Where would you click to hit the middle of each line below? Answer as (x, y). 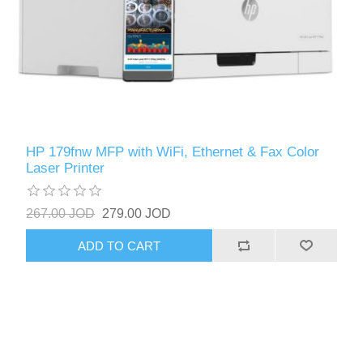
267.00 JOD (61, 214)
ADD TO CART (120, 246)
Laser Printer (66, 169)
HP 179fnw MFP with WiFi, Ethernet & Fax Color (173, 152)
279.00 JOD (137, 214)
